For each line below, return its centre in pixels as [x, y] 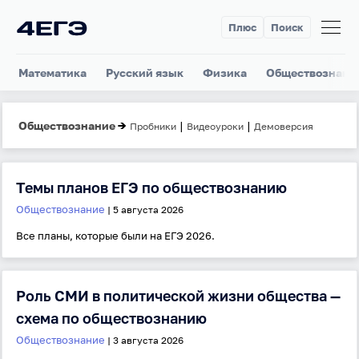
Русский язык [145, 73]
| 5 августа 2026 [144, 210]
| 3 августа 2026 [144, 340]
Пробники [153, 126]
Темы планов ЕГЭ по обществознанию [151, 188]
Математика [52, 73]
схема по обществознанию [111, 318]
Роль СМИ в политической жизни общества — [178, 296]
